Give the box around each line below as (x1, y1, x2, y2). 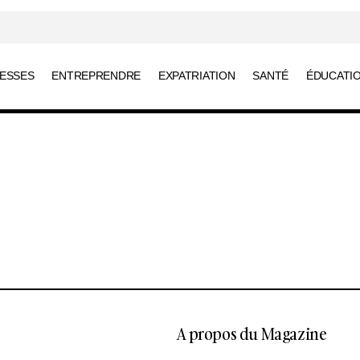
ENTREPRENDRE (51, 69, 141, 83)
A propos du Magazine (177, 322, 327, 345)
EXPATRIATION (157, 69, 235, 83)
